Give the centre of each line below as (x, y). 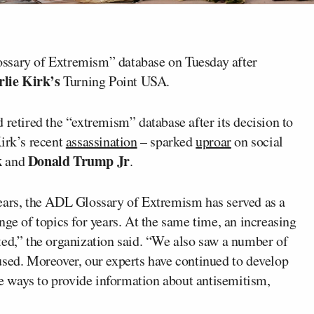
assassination (101, 141)
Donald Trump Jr (78, 161)
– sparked (166, 141)
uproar (213, 141)
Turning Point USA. (115, 81)
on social (257, 141)
